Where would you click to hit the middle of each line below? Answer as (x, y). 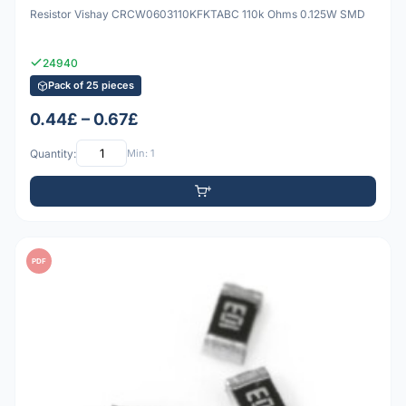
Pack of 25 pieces (91, 86)
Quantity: (53, 153)
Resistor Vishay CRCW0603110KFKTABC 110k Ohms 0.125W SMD (198, 14)
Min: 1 (140, 153)
